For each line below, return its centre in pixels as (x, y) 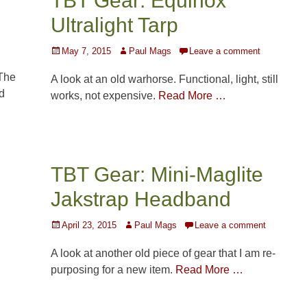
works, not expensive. (105, 96)
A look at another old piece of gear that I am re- (163, 254)
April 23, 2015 (89, 225)
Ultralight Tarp (114, 25)
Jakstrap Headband (141, 199)
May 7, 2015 (86, 51)
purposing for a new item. (113, 270)
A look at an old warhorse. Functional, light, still (164, 79)
